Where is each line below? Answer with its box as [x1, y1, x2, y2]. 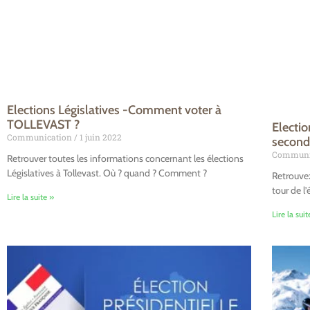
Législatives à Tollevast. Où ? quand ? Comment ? [7, 167, 207, 180]
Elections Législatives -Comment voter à [7, 102, 221, 118]
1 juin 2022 [77, 131, 122, 143]
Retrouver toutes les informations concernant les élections [7, 152, 244, 165]
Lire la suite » [7, 192, 54, 203]
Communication [7, 131, 74, 143]
